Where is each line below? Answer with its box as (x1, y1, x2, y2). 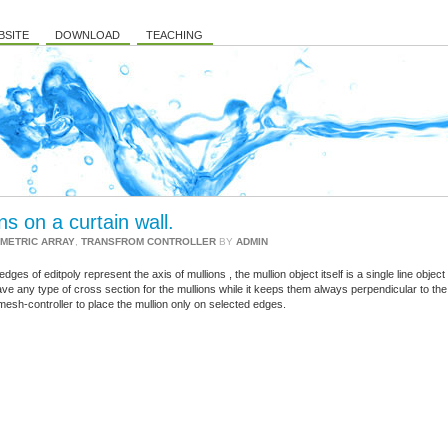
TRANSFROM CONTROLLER (81, 236, 216, 247)
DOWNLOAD (55, 29, 120, 41)
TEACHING (146, 29, 203, 41)
